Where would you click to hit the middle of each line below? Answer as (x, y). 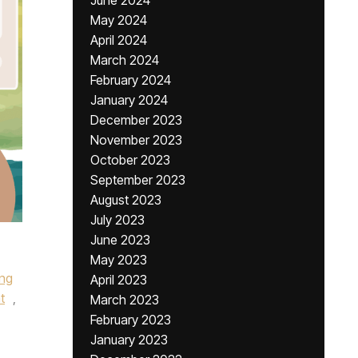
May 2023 (119, 260)
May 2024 (119, 20)
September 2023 (138, 180)
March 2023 (125, 300)
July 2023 (117, 220)
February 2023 (131, 320)
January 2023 (129, 340)
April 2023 (119, 280)
